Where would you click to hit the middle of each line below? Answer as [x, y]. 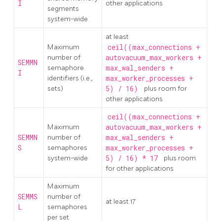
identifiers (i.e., [70, 78]
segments [63, 8]
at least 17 [121, 201]
